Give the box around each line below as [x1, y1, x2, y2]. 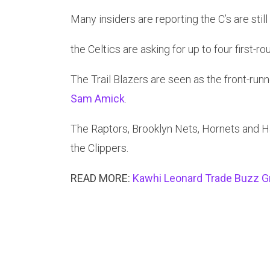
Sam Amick [71, 92, 125, 105]
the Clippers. [71, 142, 128, 155]
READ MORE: [71, 172, 133, 185]
